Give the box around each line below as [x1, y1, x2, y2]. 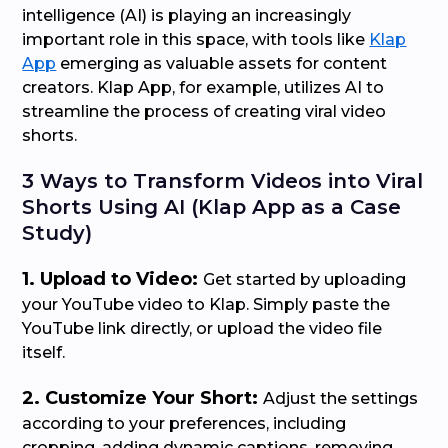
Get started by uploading [203, 270, 407, 289]
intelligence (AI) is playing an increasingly [22, 6, 352, 25]
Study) [22, 221, 99, 245]
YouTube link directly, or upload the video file [22, 319, 383, 338]
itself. [22, 343, 66, 362]
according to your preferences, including [22, 414, 347, 433]
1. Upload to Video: [22, 268, 204, 290]
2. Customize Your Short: [22, 387, 264, 409]
